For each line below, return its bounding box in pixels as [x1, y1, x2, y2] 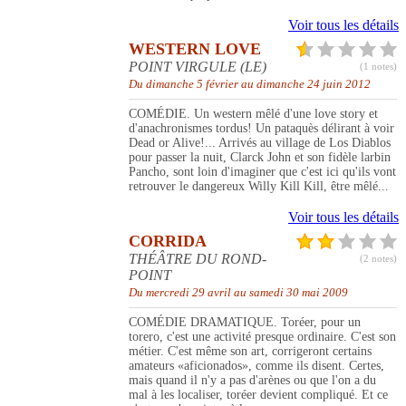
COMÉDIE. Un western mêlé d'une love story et [129, 107, 378, 121]
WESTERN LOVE [129, 40, 261, 59]
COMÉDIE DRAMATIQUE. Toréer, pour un [129, 315, 361, 330]
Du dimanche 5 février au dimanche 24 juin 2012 [129, 77, 371, 92]
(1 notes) [360, 61, 397, 72]
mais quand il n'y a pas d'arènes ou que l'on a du [129, 373, 376, 388]
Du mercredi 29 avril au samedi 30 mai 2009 [129, 285, 348, 300]
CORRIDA [129, 232, 207, 251]
